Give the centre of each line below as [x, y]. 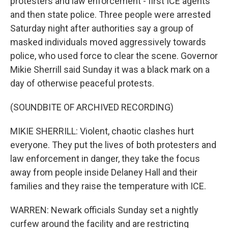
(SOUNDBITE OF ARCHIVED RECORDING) [92, 107]
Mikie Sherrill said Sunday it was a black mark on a [110, 69]
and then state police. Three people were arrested [110, 15]
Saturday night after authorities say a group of [102, 28]
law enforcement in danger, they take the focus [105, 159]
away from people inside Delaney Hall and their [104, 172]
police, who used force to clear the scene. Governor [114, 56]
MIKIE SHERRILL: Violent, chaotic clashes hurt [102, 131]
